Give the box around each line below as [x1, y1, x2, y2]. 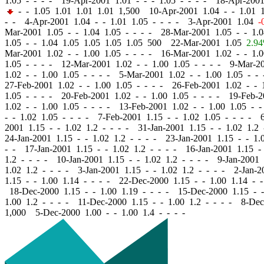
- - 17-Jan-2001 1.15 [5, 144, 97, 154]
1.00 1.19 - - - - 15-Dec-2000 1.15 [95, 186, 253, 196]
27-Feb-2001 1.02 [5, 80, 79, 90]
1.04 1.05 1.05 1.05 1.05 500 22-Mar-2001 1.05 [37, 38, 246, 48]
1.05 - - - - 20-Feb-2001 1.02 [5, 91, 136, 101]
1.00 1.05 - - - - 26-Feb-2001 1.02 [90, 80, 246, 90]
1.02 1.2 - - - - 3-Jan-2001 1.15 [5, 165, 146, 175]
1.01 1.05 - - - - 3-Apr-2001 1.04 [105, 16, 258, 27]
